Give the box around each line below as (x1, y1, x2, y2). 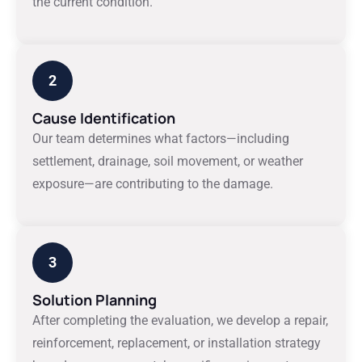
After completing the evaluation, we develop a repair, (32, 313, 328, 328)
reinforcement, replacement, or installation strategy (32, 335, 321, 351)
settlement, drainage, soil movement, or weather (32, 154, 303, 169)
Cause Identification (32, 108, 175, 128)
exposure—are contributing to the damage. (32, 176, 273, 192)
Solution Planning (32, 290, 157, 309)
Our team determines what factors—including (32, 131, 289, 146)
